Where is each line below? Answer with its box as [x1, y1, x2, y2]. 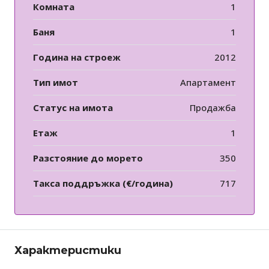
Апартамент [180, 76, 236, 89]
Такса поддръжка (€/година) [33, 177, 173, 190]
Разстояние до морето [33, 152, 143, 165]
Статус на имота [33, 101, 113, 114]
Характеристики [14, 244, 121, 258]
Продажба [190, 101, 236, 114]
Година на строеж [33, 51, 121, 64]
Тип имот [33, 76, 78, 89]
